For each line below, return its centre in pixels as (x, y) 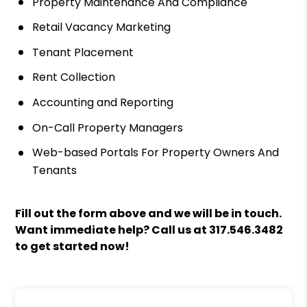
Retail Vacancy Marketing (102, 27)
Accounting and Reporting (103, 102)
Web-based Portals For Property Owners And (156, 153)
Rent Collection (74, 77)
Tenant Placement (83, 52)
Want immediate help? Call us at (112, 230)
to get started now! (73, 247)
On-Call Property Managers (108, 127)
